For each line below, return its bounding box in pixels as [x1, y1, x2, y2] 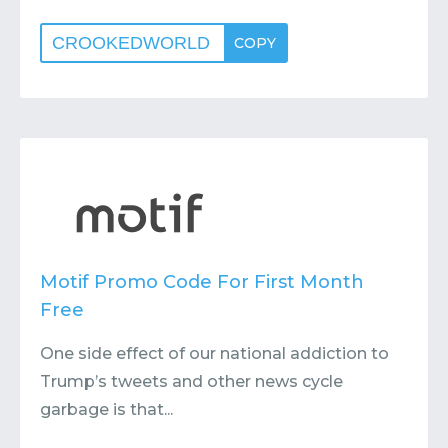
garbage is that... [40, 400, 173, 419]
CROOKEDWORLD [52, 33, 210, 53]
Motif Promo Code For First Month [40, 271, 364, 293]
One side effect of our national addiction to [40, 344, 389, 363]
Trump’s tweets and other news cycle [40, 372, 343, 391]
